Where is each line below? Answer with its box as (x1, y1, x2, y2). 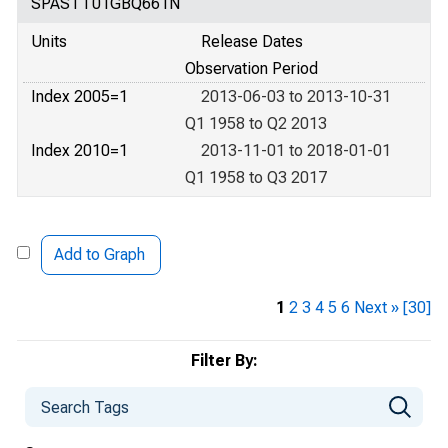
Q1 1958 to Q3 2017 (185, 168, 327, 187)
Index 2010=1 (31, 141, 128, 160)
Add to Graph (54, 245, 145, 264)
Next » (354, 298, 399, 317)
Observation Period (185, 59, 318, 78)
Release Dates (201, 32, 303, 51)
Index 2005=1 (31, 87, 128, 106)
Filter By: (190, 351, 258, 370)
